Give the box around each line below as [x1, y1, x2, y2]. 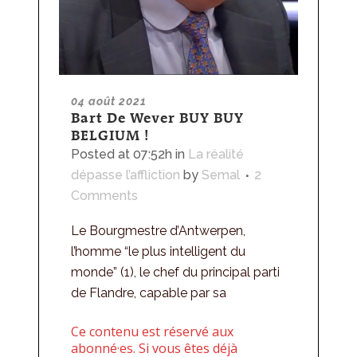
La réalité [188, 146, 244, 162]
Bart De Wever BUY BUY [71, 108, 244, 127]
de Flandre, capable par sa [71, 284, 226, 300]
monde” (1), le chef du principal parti [71, 264, 280, 280]
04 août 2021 [71, 94, 147, 108]
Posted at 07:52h [71, 146, 172, 162]
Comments [71, 187, 138, 203]
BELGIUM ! [71, 125, 149, 145]
